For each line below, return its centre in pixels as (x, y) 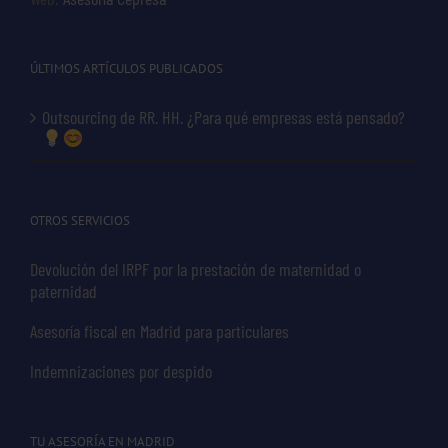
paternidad (63, 290)
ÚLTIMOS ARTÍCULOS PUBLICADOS (126, 68)
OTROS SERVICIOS (80, 220)
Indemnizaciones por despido (121, 370)
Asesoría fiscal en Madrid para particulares (159, 330)
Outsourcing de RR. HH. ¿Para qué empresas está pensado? (223, 116)
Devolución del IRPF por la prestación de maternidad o (195, 268)
